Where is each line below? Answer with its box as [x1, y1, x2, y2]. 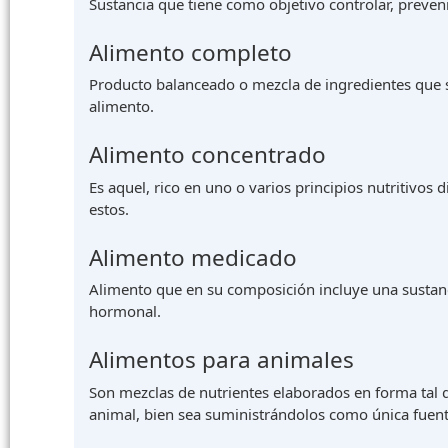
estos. [89, 198, 129, 219]
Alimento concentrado [89, 139, 326, 171]
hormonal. [89, 301, 161, 322]
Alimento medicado [89, 241, 297, 273]
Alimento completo [89, 36, 292, 68]
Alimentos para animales [89, 344, 354, 376]
